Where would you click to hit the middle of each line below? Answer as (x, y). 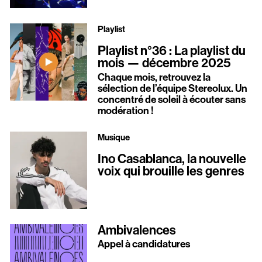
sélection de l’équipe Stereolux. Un (172, 88)
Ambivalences (137, 230)
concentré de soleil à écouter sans (171, 99)
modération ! (125, 110)
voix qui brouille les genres (171, 171)
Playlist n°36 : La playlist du (171, 51)
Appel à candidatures (144, 244)
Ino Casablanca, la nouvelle (172, 159)
